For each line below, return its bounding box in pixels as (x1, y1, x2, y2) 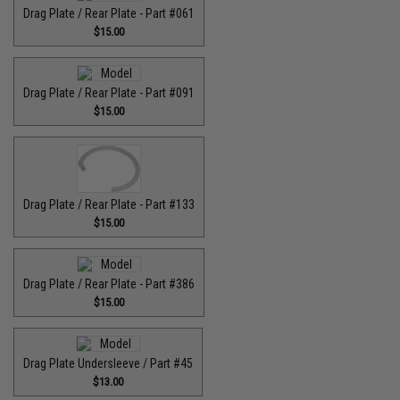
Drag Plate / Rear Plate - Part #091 (23, 85, 196, 100)
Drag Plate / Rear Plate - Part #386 (23, 277, 196, 291)
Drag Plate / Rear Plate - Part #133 (23, 197, 196, 212)
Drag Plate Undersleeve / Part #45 (23, 356, 194, 371)
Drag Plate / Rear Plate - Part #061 (23, 5, 196, 21)
